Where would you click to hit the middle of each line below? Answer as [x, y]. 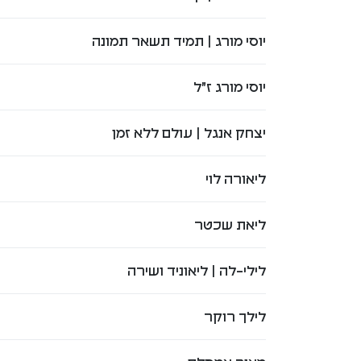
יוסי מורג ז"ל [229, 87]
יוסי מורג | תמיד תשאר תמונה [178, 41]
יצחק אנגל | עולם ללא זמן [189, 133]
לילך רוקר [234, 316]
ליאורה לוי [235, 178]
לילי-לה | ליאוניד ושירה [196, 270]
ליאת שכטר [230, 224]
